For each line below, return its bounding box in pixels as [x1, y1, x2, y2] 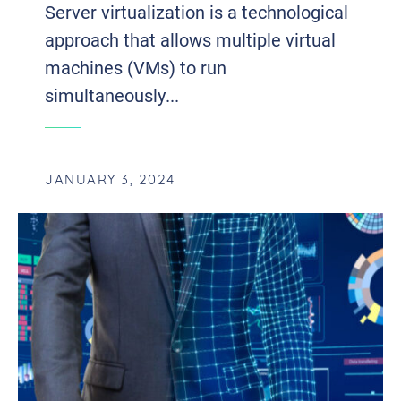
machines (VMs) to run [45, 55, 226, 79]
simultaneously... [45, 82, 179, 107]
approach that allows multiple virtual [45, 27, 336, 51]
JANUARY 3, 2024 [45, 174, 175, 188]
